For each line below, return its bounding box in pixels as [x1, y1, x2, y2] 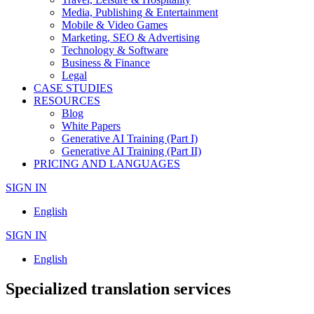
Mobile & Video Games [62, 19, 168, 31]
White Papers [62, 120, 121, 132]
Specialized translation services [6, 279, 231, 298]
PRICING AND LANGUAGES [34, 158, 180, 170]
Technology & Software [62, 44, 168, 56]
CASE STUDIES [34, 82, 113, 94]
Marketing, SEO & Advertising [62, 32, 200, 43]
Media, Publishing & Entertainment [62, 6, 218, 18]
